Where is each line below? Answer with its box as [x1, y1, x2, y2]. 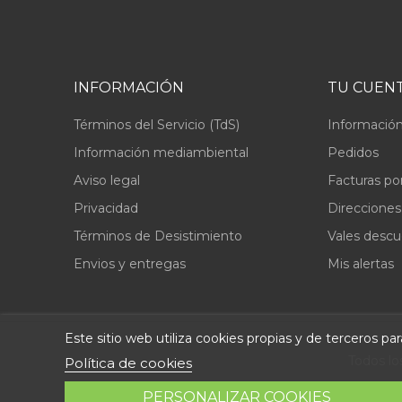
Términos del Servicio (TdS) [74, 117, 240, 133]
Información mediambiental [74, 144, 249, 161]
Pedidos [327, 144, 379, 161]
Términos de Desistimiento [74, 228, 242, 244]
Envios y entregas [74, 256, 186, 272]
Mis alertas [327, 256, 394, 272]
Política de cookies [65, 354, 192, 371]
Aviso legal [74, 172, 140, 188]
